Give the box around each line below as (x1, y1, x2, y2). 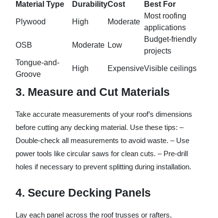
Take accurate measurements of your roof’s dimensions (16, 109, 192, 118)
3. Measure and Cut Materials (16, 85, 170, 98)
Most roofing (144, 11, 186, 20)
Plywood (16, 17, 46, 26)
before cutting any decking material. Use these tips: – (16, 123, 183, 131)
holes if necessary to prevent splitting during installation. (16, 162, 191, 171)
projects (144, 46, 171, 55)
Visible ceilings (144, 64, 197, 73)
